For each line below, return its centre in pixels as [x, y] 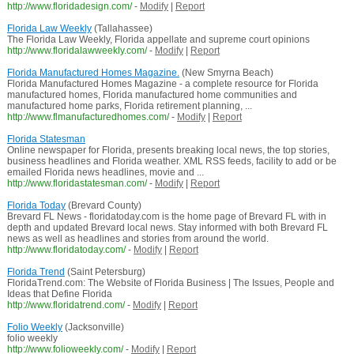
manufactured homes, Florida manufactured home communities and [152, 95]
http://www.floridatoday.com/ [66, 250]
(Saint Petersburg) [105, 272]
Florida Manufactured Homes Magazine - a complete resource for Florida [162, 84]
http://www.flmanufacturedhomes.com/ [88, 117]
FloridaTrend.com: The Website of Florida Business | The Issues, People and [170, 283]
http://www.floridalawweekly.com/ [77, 51]
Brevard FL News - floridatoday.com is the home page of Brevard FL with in [166, 217]
